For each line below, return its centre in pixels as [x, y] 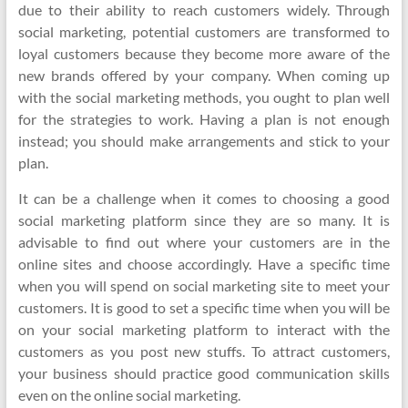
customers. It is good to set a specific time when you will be [204, 307]
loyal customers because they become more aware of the [204, 53]
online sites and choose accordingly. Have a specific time [204, 264]
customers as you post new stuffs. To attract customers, [204, 351]
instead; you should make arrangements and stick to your [204, 141]
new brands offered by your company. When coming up [204, 75]
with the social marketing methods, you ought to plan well [204, 97]
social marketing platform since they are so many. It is [204, 220]
